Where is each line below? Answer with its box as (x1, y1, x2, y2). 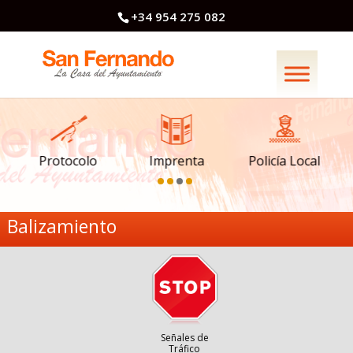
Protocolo (39, 152, 98, 170)
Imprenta (148, 152, 204, 170)
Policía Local (248, 152, 321, 170)
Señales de (160, 331, 209, 344)
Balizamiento (6, 214, 117, 239)
